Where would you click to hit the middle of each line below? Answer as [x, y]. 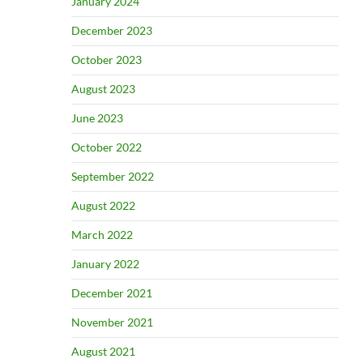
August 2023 [103, 89]
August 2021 [103, 352]
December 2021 [111, 293]
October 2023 [106, 60]
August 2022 [103, 206]
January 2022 [105, 264]
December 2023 [111, 31]
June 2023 [97, 118]
